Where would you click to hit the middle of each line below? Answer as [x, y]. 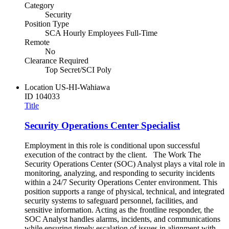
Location [39, 87]
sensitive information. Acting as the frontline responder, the [119, 210]
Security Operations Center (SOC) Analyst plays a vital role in [125, 164]
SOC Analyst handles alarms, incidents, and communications [122, 219]
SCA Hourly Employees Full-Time [101, 33]
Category [39, 6]
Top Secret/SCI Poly [78, 70]
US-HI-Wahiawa [83, 87]
